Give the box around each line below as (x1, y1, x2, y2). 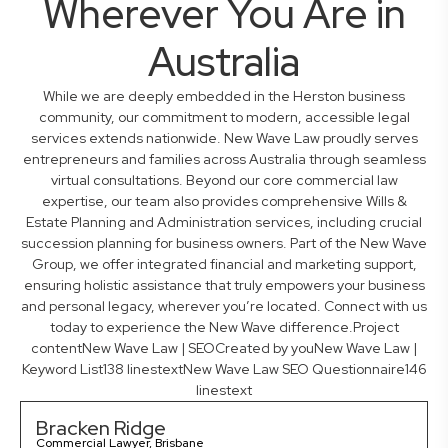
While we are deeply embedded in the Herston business (43, 87, 405, 106)
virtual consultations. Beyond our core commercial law (50, 171, 398, 190)
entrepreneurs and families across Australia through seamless (22, 150, 426, 169)
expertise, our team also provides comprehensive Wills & (41, 192, 407, 211)
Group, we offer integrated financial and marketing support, (31, 255, 417, 274)
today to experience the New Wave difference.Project (49, 318, 399, 337)
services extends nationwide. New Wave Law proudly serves (30, 129, 418, 148)
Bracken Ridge (36, 415, 166, 442)
